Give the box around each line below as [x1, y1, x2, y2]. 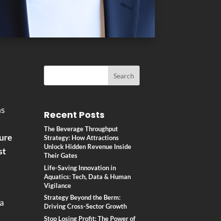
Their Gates [44, 151, 78, 160]
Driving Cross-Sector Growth [44, 202, 127, 211]
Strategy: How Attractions [44, 134, 119, 142]
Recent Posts [44, 109, 105, 121]
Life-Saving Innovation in [44, 163, 116, 172]
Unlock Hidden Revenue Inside [44, 143, 132, 151]
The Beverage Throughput [44, 125, 118, 133]
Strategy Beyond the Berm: [44, 193, 121, 202]
